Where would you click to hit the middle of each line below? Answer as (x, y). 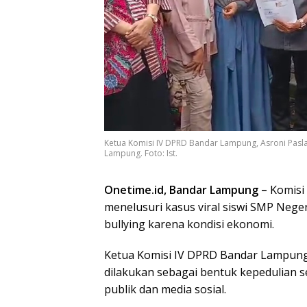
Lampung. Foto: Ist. (141, 153)
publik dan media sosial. (165, 289)
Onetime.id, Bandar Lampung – (186, 189)
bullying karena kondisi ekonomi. (189, 224)
